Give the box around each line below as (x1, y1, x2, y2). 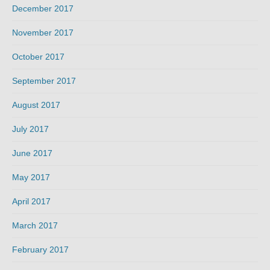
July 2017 (12, 124, 49, 134)
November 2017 (12, 28, 74, 38)
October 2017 (12, 52, 64, 62)
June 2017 (12, 148, 52, 159)
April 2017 (12, 196, 51, 207)
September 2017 (12, 76, 76, 86)
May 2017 (12, 172, 50, 183)
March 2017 (12, 221, 58, 231)
